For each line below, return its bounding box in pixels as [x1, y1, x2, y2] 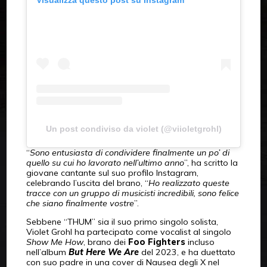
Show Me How [26, 236, 83, 247]
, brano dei [83, 236, 128, 247]
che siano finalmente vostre [26, 198, 134, 209]
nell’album [26, 246, 69, 257]
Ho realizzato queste [148, 178, 229, 189]
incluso [185, 236, 215, 247]
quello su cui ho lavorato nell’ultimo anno [26, 157, 184, 169]
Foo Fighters [128, 236, 185, 247]
